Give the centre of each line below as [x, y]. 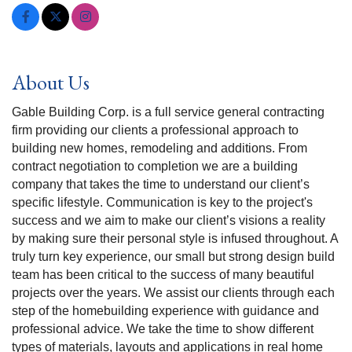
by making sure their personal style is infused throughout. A [175, 239]
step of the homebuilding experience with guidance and [165, 311]
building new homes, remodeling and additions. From [159, 148]
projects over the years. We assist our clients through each [173, 293]
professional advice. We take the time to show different [163, 329]
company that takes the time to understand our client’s [161, 185]
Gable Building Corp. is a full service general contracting [168, 112]
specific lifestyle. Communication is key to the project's [162, 203]
